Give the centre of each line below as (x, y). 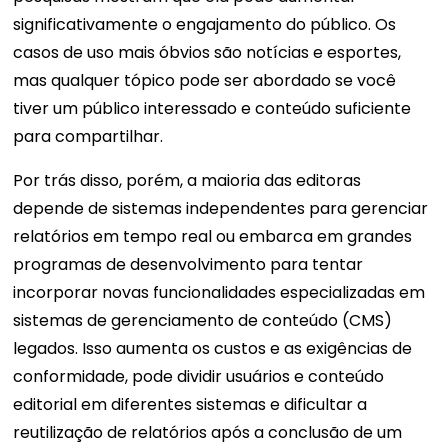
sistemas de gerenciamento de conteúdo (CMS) (203, 321)
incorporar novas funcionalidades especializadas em (219, 293)
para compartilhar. (88, 137)
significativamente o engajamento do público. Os (205, 25)
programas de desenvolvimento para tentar (188, 265)
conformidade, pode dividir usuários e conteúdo (199, 377)
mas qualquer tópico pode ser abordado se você (205, 81)
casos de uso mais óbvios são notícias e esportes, (207, 53)
